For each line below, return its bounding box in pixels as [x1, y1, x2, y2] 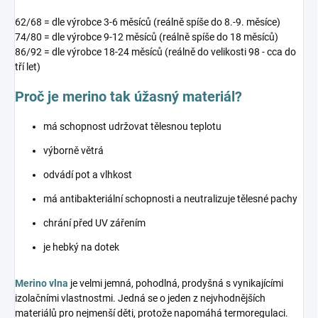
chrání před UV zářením [43, 217, 146, 229]
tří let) [15, 61, 40, 73]
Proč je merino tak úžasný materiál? [15, 88, 242, 106]
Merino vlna [15, 278, 68, 290]
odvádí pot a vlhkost [43, 169, 132, 181]
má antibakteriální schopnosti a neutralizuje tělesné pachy [43, 193, 297, 205]
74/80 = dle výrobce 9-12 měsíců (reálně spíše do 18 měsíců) [15, 31, 278, 43]
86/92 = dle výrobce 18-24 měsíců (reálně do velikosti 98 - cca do [15, 46, 296, 58]
